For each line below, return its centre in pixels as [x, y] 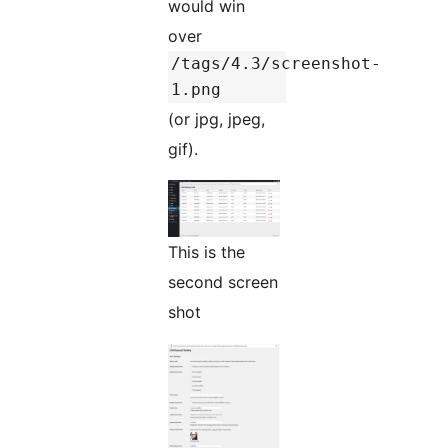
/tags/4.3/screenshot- [276, 64]
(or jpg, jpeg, [216, 119]
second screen [223, 282]
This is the [206, 252]
